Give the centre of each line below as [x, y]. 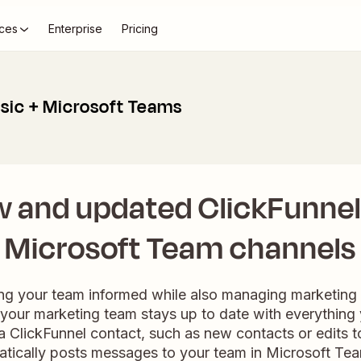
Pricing [140, 29]
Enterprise [75, 29]
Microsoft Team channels [180, 249]
